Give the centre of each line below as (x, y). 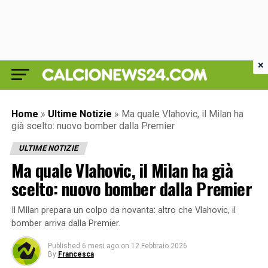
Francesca (76, 254)
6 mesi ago (100, 246)
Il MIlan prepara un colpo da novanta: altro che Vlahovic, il (123, 210)
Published (64, 246)
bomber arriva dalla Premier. (66, 223)
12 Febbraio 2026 (159, 246)
